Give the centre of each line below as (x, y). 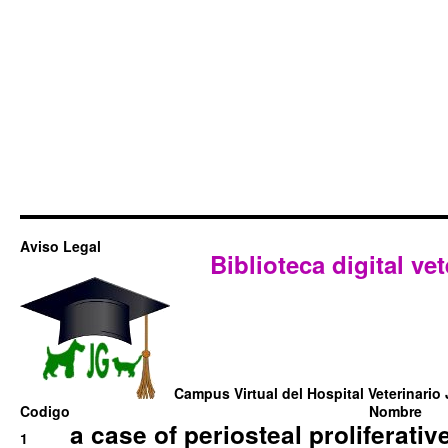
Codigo (45, 411)
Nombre (395, 411)
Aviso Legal (60, 246)
